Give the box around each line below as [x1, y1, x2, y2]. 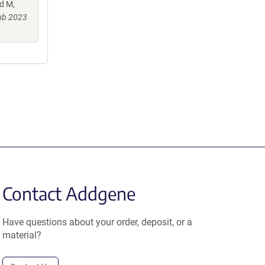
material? [2, 229, 42, 241]
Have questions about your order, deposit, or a [2, 216, 193, 228]
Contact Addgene [2, 182, 136, 205]
